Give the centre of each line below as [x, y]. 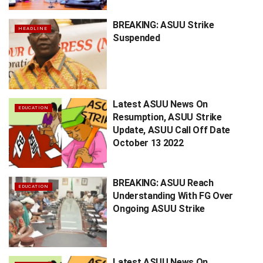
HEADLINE [33, 29]
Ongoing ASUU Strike [159, 209]
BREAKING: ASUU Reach [163, 183]
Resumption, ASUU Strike [167, 117]
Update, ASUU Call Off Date [171, 130]
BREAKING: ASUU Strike [163, 25]
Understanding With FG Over [173, 196]
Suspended [136, 38]
